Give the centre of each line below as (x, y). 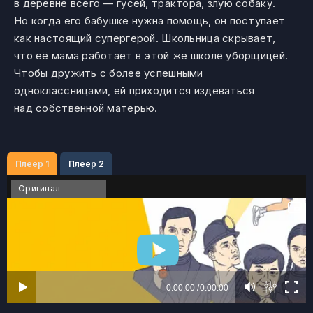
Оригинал (39, 188)
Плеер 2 (87, 163)
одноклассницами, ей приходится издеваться (134, 90)
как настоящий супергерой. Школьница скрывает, (145, 38)
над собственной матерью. (86, 108)
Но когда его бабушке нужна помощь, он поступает (150, 21)
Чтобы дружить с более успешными (109, 73)
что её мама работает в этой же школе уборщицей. (151, 56)
